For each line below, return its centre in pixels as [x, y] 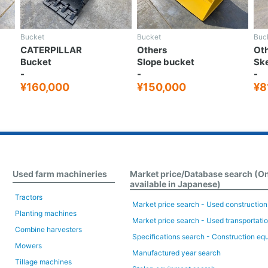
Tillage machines [43, 261]
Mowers [28, 245]
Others [152, 50]
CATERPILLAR [51, 50]
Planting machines [45, 213]
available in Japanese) [176, 184]
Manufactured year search [177, 252]
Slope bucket [166, 62]
